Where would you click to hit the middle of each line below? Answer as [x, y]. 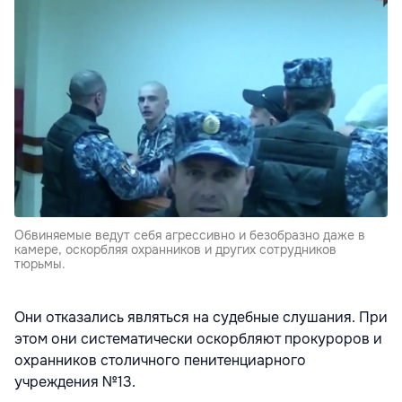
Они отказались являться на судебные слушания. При [201, 318]
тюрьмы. [40, 264]
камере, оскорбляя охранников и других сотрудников [175, 250]
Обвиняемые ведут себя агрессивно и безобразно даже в [190, 236]
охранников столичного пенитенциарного [160, 361]
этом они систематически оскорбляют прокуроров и [198, 339]
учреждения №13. [75, 382]
